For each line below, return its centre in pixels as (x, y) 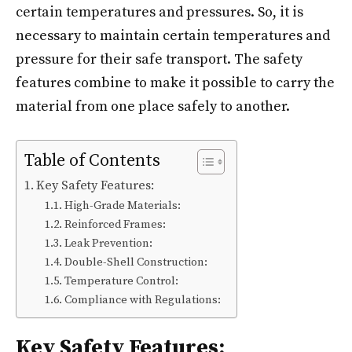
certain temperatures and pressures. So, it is (159, 12)
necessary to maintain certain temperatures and (173, 36)
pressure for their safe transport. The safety (159, 59)
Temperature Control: (121, 281)
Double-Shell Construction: (137, 262)
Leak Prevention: (108, 244)
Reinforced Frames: (116, 225)
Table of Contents (92, 161)
